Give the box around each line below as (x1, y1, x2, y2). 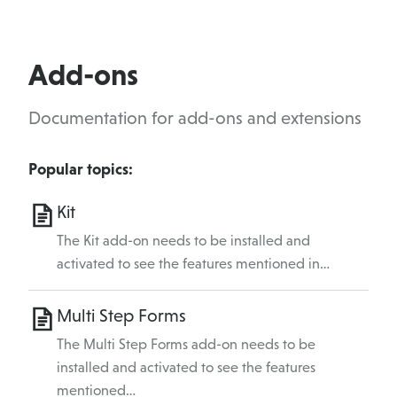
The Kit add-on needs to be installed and (57, 232, 310, 250)
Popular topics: (28, 160, 133, 179)
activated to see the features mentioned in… (57, 255, 330, 273)
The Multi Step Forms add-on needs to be (57, 336, 315, 354)
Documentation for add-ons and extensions (28, 108, 362, 128)
